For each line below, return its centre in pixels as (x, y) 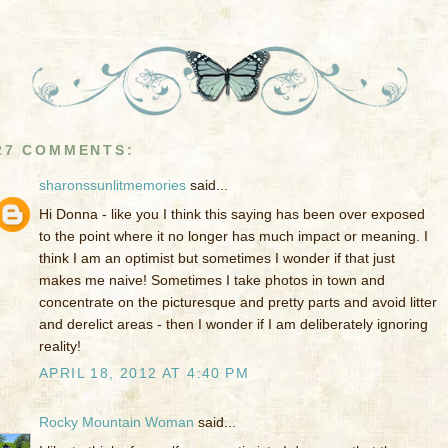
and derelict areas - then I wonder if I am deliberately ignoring (233, 324)
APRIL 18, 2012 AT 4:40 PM (144, 373)
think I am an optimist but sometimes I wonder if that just (217, 258)
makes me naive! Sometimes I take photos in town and (212, 280)
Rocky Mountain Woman (116, 422)
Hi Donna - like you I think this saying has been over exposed (232, 214)
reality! (60, 346)
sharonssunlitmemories (112, 185)
